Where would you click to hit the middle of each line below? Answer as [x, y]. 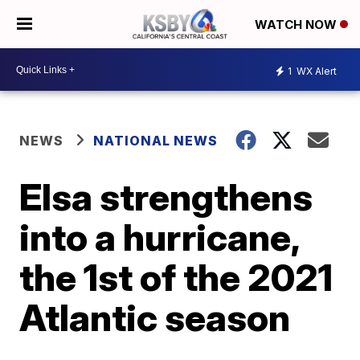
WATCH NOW [297, 25]
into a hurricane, [160, 237]
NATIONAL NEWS [156, 141]
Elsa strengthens [166, 197]
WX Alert [315, 71]
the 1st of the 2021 [176, 277]
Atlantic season [155, 317]
